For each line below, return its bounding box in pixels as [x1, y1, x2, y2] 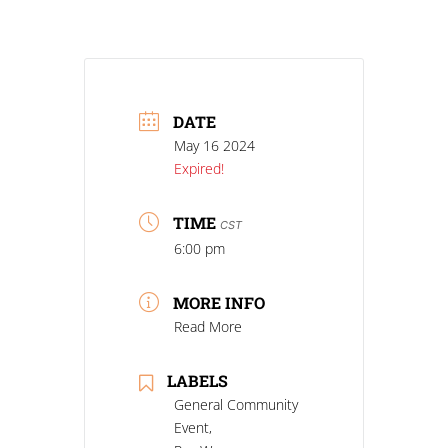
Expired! [174, 159, 224, 179]
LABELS [167, 370, 228, 392]
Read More [174, 317, 242, 337]
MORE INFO [173, 292, 265, 314]
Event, [174, 418, 212, 438]
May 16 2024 [174, 136, 255, 156]
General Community [174, 395, 298, 415]
